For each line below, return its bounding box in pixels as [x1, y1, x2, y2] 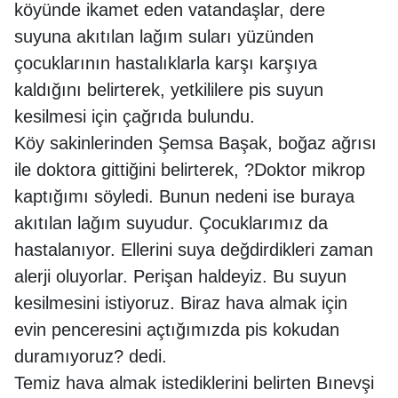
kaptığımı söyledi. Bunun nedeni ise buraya [14, 186, 354, 206]
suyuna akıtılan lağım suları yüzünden [14, 26, 314, 46]
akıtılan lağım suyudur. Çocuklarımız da [14, 212, 328, 233]
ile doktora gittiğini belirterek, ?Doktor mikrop [14, 159, 365, 179]
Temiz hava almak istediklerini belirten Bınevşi [14, 372, 374, 393]
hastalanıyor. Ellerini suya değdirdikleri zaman [14, 239, 373, 259]
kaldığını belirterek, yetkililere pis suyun [14, 79, 323, 99]
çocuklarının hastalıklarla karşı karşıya [14, 52, 317, 73]
